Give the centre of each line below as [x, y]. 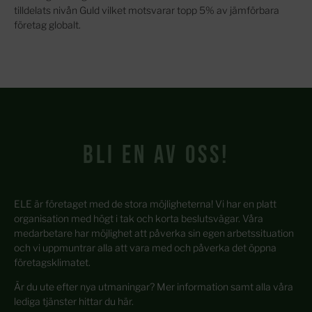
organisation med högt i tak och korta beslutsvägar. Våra [139, 218]
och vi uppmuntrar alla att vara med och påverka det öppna [145, 247]
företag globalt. [47, 24]
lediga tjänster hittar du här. [74, 302]
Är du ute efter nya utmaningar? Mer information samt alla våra [154, 287]
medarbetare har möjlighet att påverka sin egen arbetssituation [154, 233]
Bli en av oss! [156, 155]
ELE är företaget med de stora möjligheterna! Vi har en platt [145, 203]
